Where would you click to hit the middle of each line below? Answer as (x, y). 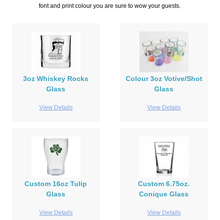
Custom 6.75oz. (164, 184)
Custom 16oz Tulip (56, 184)
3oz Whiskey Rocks (56, 79)
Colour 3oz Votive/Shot (164, 79)
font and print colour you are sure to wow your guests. (110, 6)
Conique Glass (164, 194)
